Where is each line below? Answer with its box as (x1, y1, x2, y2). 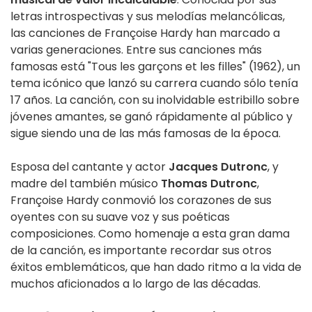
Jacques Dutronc (169, 159, 267, 175)
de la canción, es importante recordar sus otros (10, 242, 272, 259)
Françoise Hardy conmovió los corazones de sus (10, 192, 272, 209)
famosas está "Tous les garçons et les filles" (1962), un (10, 58, 300, 75)
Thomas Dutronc (161, 175, 257, 192)
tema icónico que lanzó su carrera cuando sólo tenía (10, 75, 298, 92)
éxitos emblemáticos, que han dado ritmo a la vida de (10, 259, 302, 276)
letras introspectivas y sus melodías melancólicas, (10, 8, 285, 25)
